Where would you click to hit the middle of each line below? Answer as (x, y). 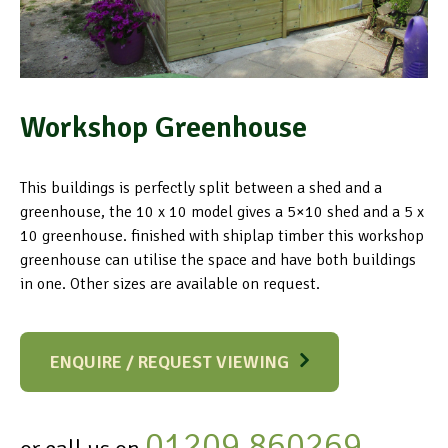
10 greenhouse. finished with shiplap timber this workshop (222, 236)
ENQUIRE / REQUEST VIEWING (169, 362)
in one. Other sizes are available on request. (170, 284)
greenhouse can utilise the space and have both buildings (218, 260)
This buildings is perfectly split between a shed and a (201, 188)
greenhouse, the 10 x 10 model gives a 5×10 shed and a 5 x (222, 212)
